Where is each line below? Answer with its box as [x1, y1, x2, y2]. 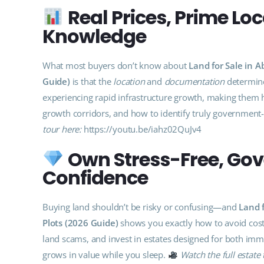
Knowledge [42, 22, 146, 49]
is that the [70, 75, 114, 87]
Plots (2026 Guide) [42, 217, 118, 229]
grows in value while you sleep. [42, 249, 168, 261]
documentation [164, 75, 225, 87]
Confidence [42, 164, 148, 192]
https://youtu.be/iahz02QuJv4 [83, 123, 202, 135]
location [113, 75, 145, 87]
